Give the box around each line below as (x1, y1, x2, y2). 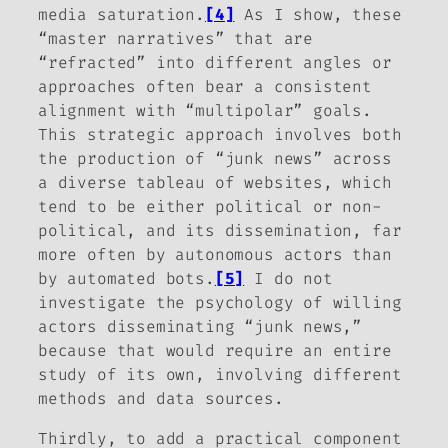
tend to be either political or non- (38, 195, 382, 217)
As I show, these (234, 3, 402, 25)
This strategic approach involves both (38, 123, 402, 145)
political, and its (38, 219, 225, 241)
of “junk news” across (175, 147, 392, 169)
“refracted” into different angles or (38, 51, 392, 73)
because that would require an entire (38, 339, 392, 361)
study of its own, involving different (38, 363, 402, 385)
